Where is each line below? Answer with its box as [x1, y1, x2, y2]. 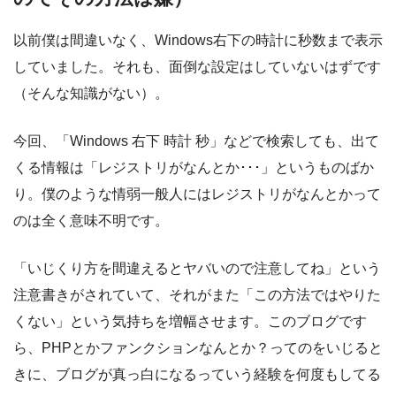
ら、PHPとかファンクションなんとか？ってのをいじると [13, 339, 383, 355]
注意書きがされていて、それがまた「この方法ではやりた [13, 286, 381, 302]
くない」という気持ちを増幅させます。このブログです [13, 313, 367, 329]
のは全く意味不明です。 [13, 212, 169, 228]
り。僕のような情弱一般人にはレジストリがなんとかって [13, 186, 381, 202]
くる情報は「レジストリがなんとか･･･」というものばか [13, 159, 374, 175]
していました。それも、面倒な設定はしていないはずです [13, 58, 381, 74]
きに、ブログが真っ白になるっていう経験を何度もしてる [13, 366, 381, 382]
